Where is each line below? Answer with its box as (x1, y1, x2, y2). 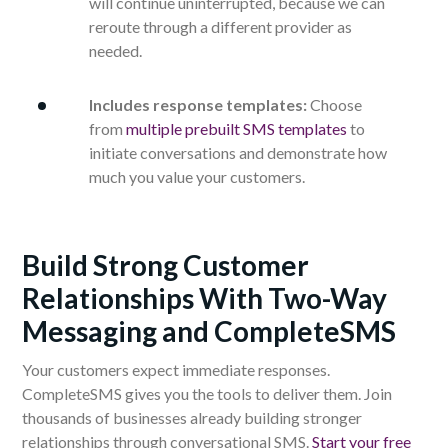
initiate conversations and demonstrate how (89, 143, 387, 163)
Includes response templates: (89, 95, 307, 115)
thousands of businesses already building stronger (22, 408, 362, 428)
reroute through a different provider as (89, 17, 352, 37)
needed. (89, 41, 142, 61)
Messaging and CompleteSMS (22, 314, 396, 349)
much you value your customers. (89, 167, 305, 187)
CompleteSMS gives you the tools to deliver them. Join (22, 384, 392, 404)
